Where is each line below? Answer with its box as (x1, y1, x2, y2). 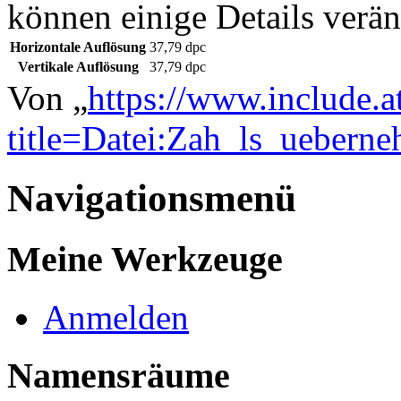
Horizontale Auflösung (10, 39, 146, 55)
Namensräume (7, 354, 230, 396)
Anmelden (43, 297, 189, 337)
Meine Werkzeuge (7, 239, 283, 280)
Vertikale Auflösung (17, 59, 139, 75)
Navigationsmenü (7, 177, 296, 220)
